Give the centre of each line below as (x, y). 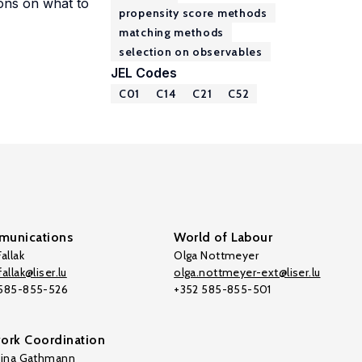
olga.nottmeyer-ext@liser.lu (247, 272)
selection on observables (191, 52)
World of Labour (223, 237)
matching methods (172, 32)
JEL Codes (144, 73)
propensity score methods (193, 13)
